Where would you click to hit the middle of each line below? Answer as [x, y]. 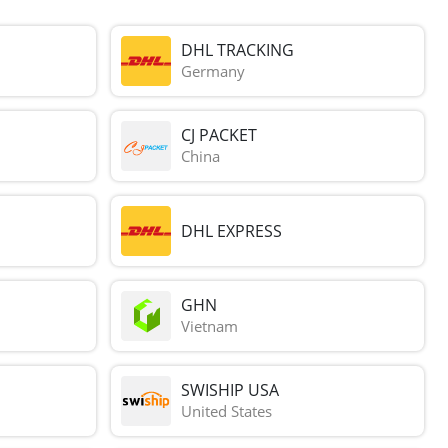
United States [227, 411]
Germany [213, 71]
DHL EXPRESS [232, 230]
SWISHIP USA [230, 390]
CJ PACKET [219, 135]
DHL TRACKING [238, 50]
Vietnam [210, 326]
